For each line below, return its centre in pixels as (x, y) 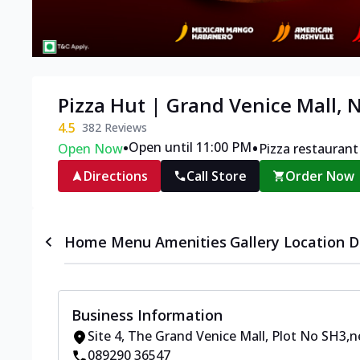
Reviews (124, 128)
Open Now (90, 149)
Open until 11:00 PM (190, 147)
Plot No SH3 (309, 336)
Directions (116, 176)
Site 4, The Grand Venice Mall (176, 336)
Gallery (255, 242)
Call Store (217, 176)
